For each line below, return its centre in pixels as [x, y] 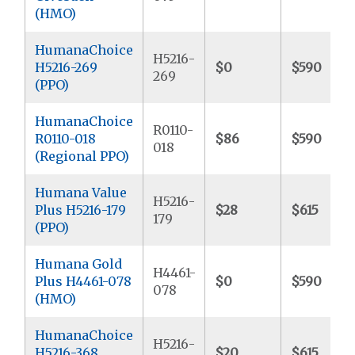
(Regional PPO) [82, 156]
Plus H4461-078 [84, 281]
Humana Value [81, 192]
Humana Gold [79, 263]
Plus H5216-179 [81, 210]
